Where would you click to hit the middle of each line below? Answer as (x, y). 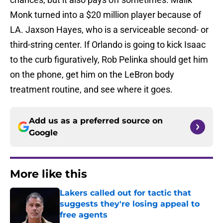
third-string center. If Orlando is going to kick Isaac (108, 45)
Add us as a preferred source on (96, 121)
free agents (84, 215)
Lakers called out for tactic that (125, 193)
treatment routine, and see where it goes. (91, 90)
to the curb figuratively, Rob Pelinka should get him (109, 60)
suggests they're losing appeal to (130, 204)
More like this (49, 174)
